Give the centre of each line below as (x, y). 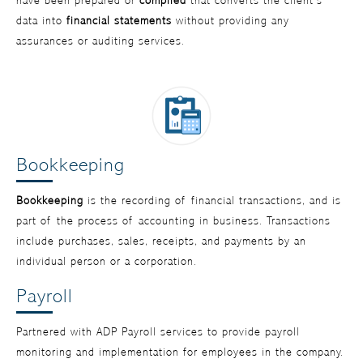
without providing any (231, 21)
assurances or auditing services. (100, 41)
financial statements (119, 21)
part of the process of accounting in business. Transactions (173, 221)
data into (41, 21)
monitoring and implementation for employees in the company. (180, 352)
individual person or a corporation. (107, 261)
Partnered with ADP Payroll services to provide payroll (158, 332)
